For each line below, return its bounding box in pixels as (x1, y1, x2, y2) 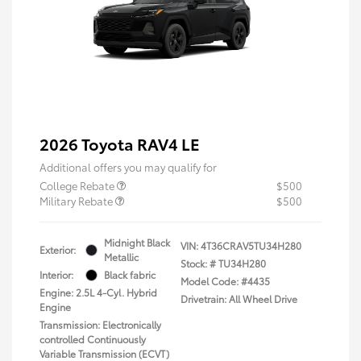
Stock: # (180, 256, 216, 271)
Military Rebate (39, 193, 115, 209)
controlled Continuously (39, 332, 146, 346)
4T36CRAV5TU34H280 (201, 239, 301, 253)
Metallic (104, 250, 139, 264)
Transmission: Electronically (39, 317, 161, 332)
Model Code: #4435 (180, 274, 270, 288)
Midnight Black (104, 235, 170, 250)
